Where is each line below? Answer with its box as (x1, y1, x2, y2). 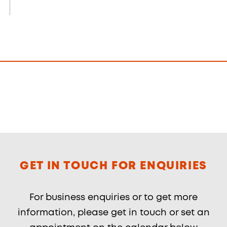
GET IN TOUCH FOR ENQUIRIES (20, 161, 207, 172)
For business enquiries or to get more (29, 194, 198, 202)
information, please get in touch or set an (17, 209, 210, 217)
